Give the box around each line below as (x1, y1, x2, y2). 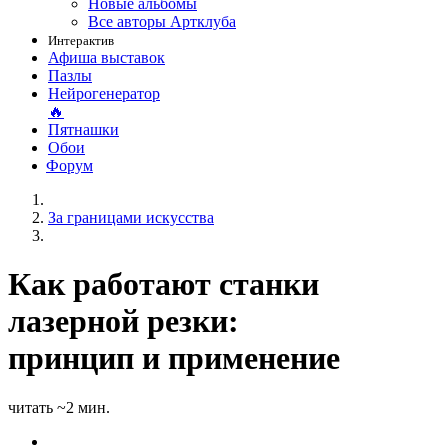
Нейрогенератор (48, 85, 160, 102)
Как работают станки (8, 266, 319, 303)
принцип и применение (8, 340, 340, 377)
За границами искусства (48, 209, 214, 226)
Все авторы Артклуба (88, 13, 236, 30)
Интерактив (48, 33, 114, 48)
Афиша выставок (48, 49, 165, 66)
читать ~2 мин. (8, 398, 110, 416)
